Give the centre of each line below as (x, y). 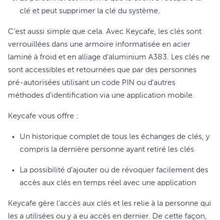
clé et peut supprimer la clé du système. (90, 11)
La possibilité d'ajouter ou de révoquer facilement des (114, 170)
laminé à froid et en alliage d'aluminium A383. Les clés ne (109, 57)
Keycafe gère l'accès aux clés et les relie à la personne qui (110, 204)
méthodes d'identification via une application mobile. (101, 96)
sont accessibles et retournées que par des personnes (102, 70)
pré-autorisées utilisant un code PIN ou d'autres (92, 83)
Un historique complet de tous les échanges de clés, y (115, 137)
